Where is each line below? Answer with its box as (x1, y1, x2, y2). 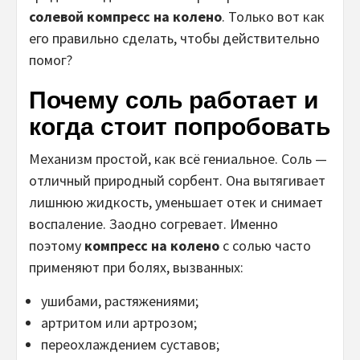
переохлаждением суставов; (41, 334, 219, 354)
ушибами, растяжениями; (41, 291, 198, 310)
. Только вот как (222, 6, 325, 26)
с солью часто (219, 235, 311, 255)
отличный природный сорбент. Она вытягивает (29, 170, 325, 190)
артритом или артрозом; (41, 313, 197, 332)
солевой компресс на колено (29, 6, 222, 26)
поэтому (29, 235, 84, 255)
